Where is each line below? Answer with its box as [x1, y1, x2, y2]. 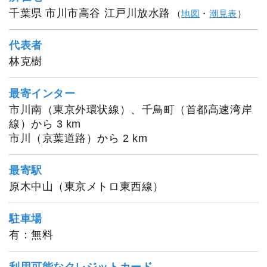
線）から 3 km [9, 117, 81, 130]
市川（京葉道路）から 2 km [9, 132, 148, 144]
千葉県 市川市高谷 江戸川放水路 [9, 7, 170, 19]
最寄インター [9, 87, 76, 100]
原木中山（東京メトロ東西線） [9, 180, 164, 193]
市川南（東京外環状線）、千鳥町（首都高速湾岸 [9, 103, 253, 116]
